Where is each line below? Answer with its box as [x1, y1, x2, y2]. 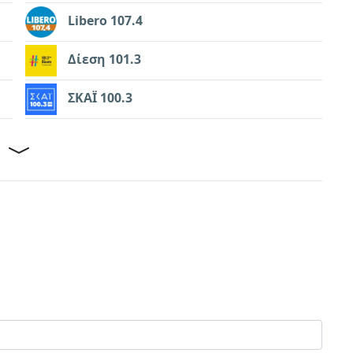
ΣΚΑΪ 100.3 [68, 89, 132, 107]
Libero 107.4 [68, 12, 143, 30]
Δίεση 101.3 [68, 50, 141, 69]
